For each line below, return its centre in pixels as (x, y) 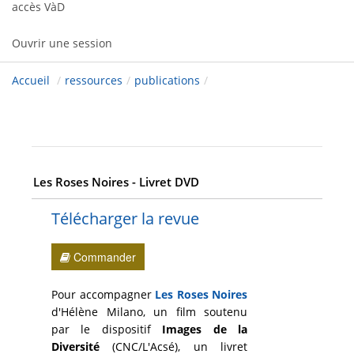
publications (167, 81)
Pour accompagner (104, 295)
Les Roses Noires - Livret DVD (116, 181)
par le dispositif (101, 330)
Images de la (199, 330)
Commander (103, 257)
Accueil (31, 81)
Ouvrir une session (62, 43)
